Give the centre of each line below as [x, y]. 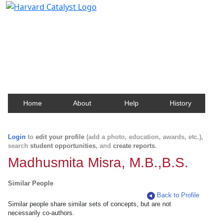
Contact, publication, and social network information [110, 37]
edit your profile [60, 137]
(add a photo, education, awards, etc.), [144, 137]
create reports [134, 146]
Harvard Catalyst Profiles [68, 22]
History [181, 103]
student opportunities [63, 146]
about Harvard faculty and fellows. [76, 46]
